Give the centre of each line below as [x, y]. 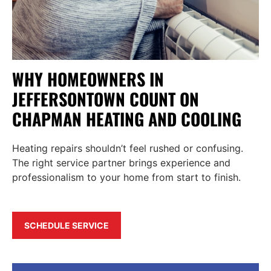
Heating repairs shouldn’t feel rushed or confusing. [128, 149]
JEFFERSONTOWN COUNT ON [106, 99]
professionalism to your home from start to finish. [126, 178]
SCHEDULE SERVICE [67, 225]
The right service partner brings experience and [121, 163]
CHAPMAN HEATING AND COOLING [127, 119]
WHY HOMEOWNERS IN [88, 79]
